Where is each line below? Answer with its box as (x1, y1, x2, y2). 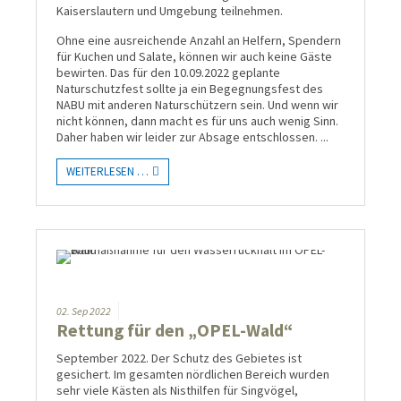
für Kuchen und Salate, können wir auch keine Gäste (56, 48, 332, 65)
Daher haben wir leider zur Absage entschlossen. (56, 129, 320, 146)
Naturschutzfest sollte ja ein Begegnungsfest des (56, 81, 323, 98)
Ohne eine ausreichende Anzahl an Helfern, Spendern (56, 32, 341, 49)
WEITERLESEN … (66, 164, 149, 180)
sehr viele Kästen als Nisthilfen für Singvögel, (56, 382, 298, 399)
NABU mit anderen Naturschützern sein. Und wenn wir (56, 97, 338, 114)
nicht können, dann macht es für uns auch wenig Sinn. (56, 113, 338, 130)
